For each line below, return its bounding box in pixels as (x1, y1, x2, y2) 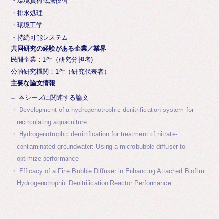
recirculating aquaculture (17, 119, 87, 126)
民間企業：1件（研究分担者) (10, 56, 93, 64)
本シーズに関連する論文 (18, 94, 89, 102)
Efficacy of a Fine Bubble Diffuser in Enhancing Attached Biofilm (19, 168, 205, 175)
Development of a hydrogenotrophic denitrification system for (19, 107, 194, 114)
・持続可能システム (10, 34, 68, 42)
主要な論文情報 (10, 79, 55, 87)
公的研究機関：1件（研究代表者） (10, 68, 110, 76)
